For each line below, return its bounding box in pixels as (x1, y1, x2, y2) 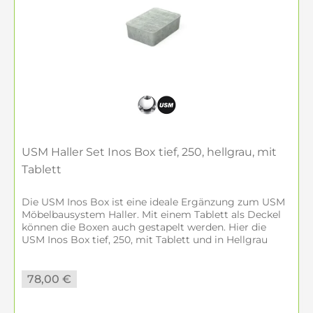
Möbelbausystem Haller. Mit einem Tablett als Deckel (22, 208, 281, 221)
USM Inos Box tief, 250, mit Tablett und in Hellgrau (22, 233, 268, 246)
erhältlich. (22, 246, 70, 259)
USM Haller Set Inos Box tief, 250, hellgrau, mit (22, 145, 277, 159)
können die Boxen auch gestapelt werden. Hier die (22, 221, 266, 233)
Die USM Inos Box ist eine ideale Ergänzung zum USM (22, 196, 285, 208)
